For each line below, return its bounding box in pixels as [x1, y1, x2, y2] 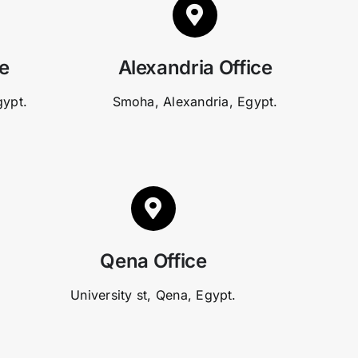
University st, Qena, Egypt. [70, 287, 237, 304]
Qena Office [100, 249, 207, 273]
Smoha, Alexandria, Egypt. [112, 93, 278, 110]
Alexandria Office [117, 56, 272, 80]
